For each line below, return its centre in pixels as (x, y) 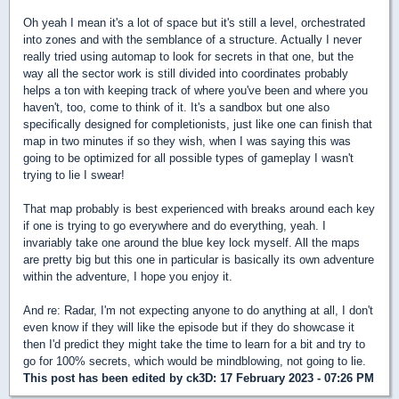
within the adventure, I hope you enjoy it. (128, 276)
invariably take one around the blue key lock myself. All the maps (191, 242)
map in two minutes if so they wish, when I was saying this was (187, 141)
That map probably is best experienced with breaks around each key (199, 208)
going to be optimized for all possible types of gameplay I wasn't (188, 158)
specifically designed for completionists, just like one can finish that (198, 124)
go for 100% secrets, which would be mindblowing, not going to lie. (195, 361)
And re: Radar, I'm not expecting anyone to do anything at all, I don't (198, 310)
